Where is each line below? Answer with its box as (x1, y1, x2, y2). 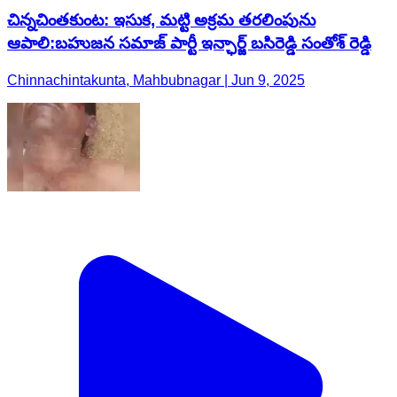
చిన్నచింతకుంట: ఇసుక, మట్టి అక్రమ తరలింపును (7, 10, 315, 29)
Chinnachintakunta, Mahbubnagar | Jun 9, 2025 (7, 73, 305, 89)
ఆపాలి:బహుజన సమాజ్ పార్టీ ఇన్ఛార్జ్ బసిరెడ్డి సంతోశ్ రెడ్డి (7, 33, 371, 52)
